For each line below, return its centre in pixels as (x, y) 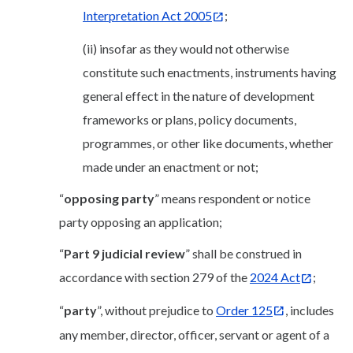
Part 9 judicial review (124, 253)
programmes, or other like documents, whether (208, 143)
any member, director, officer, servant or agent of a (194, 335)
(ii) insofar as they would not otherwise (186, 48)
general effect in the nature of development (199, 95)
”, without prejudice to (156, 310)
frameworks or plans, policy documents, (190, 119)
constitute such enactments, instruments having (210, 72)
